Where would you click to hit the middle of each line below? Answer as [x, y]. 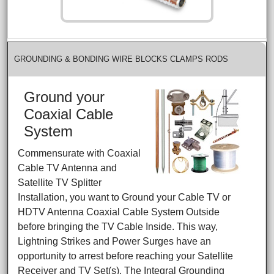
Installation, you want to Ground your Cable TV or [124, 197]
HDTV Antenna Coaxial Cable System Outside [119, 212]
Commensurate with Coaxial [80, 153]
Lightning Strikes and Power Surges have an [115, 241]
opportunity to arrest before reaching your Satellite [126, 256]
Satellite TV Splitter [60, 182]
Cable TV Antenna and [68, 168]
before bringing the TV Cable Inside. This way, [118, 226]
